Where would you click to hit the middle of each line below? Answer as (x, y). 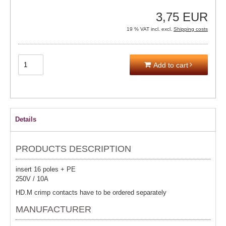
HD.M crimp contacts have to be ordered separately (91, 192)
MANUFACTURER (53, 209)
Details (26, 119)
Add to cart (171, 65)
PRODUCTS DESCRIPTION (73, 149)
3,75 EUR (182, 17)
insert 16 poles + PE (46, 169)
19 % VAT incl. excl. (150, 29)
